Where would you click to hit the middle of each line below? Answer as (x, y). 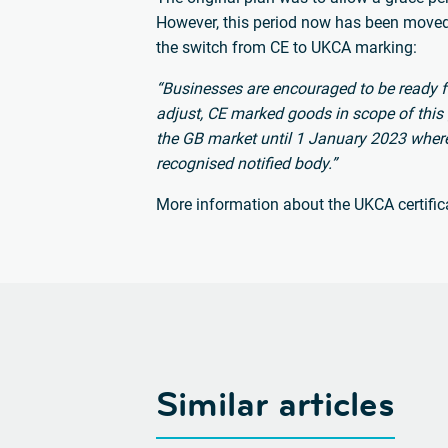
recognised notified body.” (247, 163)
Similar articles (276, 404)
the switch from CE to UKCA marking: (287, 47)
